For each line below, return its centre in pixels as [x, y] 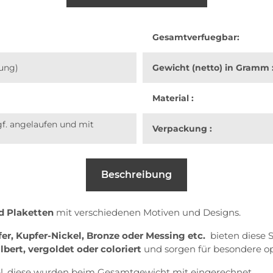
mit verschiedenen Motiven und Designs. [148, 212]
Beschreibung [136, 174]
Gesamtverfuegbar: [196, 37]
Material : [173, 98]
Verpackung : [182, 128]
